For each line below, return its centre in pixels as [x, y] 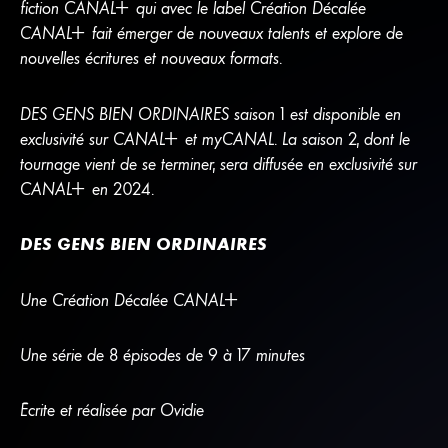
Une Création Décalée [96, 299]
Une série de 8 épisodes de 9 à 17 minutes [162, 354]
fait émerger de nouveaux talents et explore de [244, 33]
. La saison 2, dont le [341, 138]
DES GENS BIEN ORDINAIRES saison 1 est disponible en [210, 113]
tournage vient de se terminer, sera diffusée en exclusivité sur [218, 163]
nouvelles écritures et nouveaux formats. [150, 58]
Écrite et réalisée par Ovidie [111, 410]
